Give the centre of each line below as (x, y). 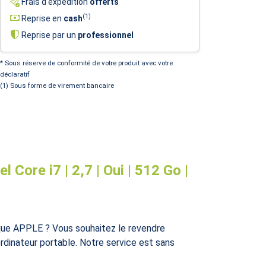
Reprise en (42, 18)
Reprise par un (49, 35)
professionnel (106, 35)
